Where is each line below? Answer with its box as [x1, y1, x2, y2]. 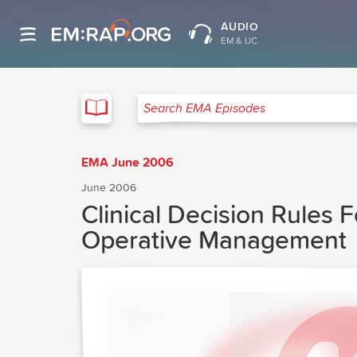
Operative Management [81, 229, 347, 254]
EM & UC [220, 37, 257, 46]
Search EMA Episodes [137, 108, 258, 121]
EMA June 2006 [81, 156, 174, 169]
